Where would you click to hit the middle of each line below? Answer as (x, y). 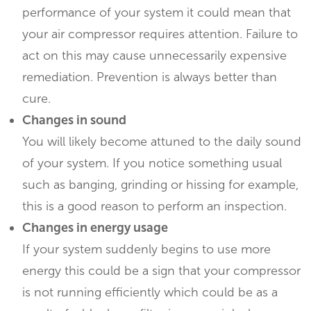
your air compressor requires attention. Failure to (160, 34)
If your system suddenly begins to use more (146, 250)
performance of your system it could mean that (157, 13)
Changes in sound (74, 120)
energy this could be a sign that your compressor (161, 271)
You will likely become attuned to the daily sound (162, 142)
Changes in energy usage (95, 228)
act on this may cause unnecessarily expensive (154, 56)
